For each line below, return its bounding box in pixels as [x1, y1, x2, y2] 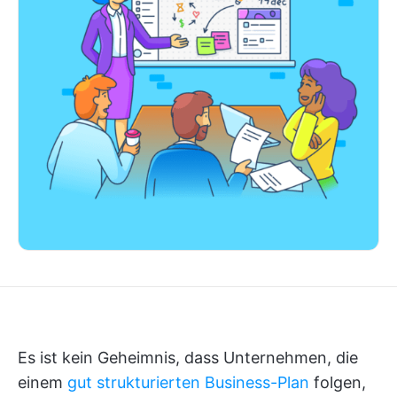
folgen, [309, 373, 366, 392]
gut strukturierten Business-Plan [67, 373, 309, 392]
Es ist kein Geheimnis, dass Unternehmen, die [18, 348, 358, 367]
